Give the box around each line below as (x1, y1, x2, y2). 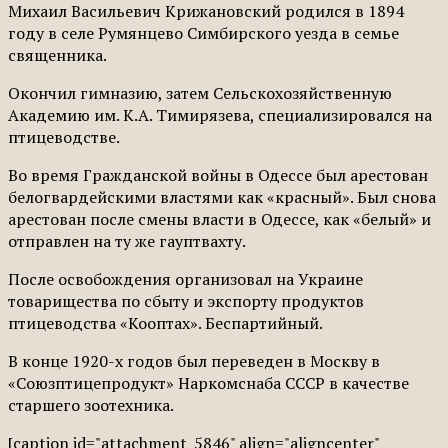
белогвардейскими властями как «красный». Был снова (8, 185, 436, 208)
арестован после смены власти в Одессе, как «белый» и (8, 207, 431, 230)
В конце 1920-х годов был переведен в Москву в (8, 349, 380, 372)
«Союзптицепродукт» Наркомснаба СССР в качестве (8, 371, 409, 394)
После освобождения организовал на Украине (8, 267, 363, 290)
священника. (8, 43, 107, 66)
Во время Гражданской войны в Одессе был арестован (8, 163, 428, 186)
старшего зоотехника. (8, 393, 174, 416)
